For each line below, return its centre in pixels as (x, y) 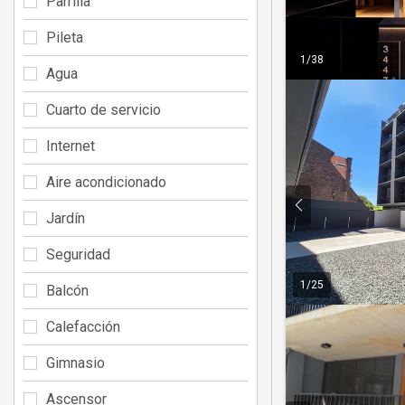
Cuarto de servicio (104, 109)
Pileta (65, 37)
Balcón (67, 290)
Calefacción (83, 326)
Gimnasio (75, 363)
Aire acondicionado (106, 182)
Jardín (66, 218)
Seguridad (78, 254)
